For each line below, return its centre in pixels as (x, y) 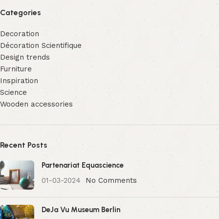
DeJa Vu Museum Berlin (81, 210)
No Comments (111, 181)
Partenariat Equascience (83, 165)
